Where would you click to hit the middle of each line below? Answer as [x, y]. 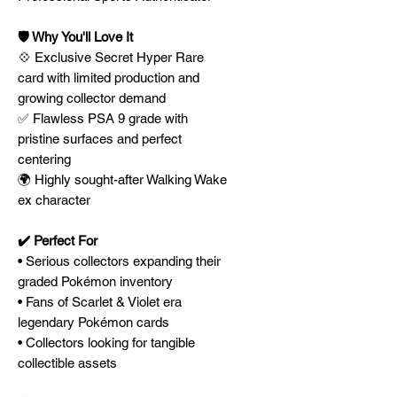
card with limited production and [109, 78]
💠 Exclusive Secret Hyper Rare [111, 57]
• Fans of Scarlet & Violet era [100, 302]
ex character [56, 200]
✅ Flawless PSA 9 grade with [103, 118]
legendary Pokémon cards [93, 322]
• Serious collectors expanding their [119, 261]
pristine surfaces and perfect [100, 139]
